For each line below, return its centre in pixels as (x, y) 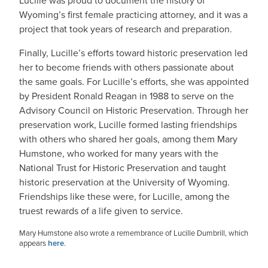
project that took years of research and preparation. (126, 29)
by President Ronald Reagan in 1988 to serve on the (127, 96)
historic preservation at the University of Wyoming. (124, 182)
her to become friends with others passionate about (127, 67)
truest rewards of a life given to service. (101, 211)
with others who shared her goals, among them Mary (128, 139)
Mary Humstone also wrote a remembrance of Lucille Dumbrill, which (134, 233)
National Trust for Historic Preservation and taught (123, 168)
